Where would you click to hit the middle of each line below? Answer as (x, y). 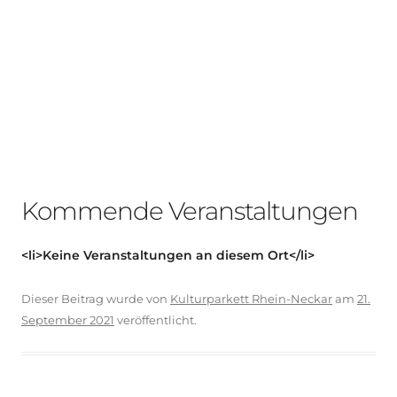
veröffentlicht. (156, 319)
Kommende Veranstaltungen (190, 210)
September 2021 (68, 319)
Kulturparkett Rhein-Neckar (251, 298)
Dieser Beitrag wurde (82, 298)
